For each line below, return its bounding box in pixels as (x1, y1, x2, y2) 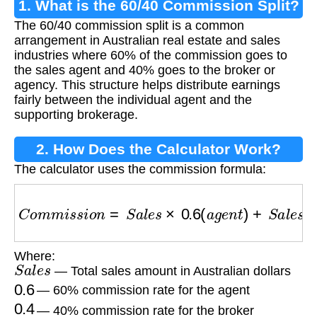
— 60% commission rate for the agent (33, 283, 250, 298)
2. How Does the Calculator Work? (36, 140, 281, 157)
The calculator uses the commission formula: (14, 161, 266, 176)
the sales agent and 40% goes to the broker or (14, 62, 275, 77)
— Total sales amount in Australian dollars (50, 264, 291, 279)
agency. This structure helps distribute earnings (14, 77, 280, 92)
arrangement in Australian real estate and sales (14, 33, 280, 47)
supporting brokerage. (14, 107, 138, 122)
